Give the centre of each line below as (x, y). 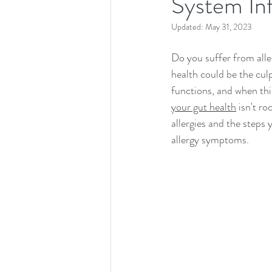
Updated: (188, 27)
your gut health (204, 107)
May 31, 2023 (229, 27)
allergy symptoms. (210, 140)
